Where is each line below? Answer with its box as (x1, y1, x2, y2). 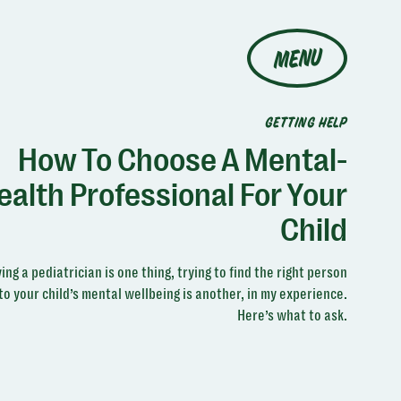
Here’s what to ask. (236, 307, 347, 324)
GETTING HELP (265, 117, 347, 130)
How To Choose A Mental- (17, 142, 347, 179)
